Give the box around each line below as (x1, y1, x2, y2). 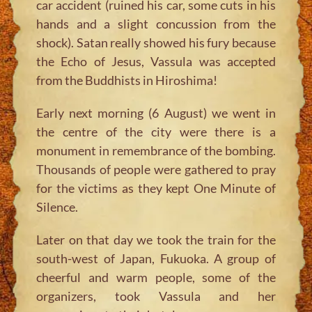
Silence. (36, 198, 79, 214)
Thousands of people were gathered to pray (36, 161, 276, 177)
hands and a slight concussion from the (36, 15, 276, 31)
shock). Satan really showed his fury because (36, 34, 276, 50)
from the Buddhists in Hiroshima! (36, 72, 218, 88)
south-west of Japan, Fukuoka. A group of (36, 250, 276, 266)
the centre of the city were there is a (36, 123, 276, 139)
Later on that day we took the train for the (36, 231, 276, 247)
